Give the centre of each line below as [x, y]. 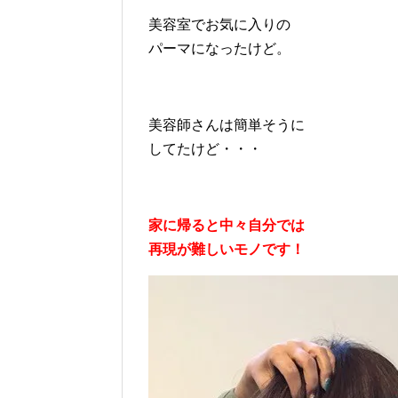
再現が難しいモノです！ [227, 250]
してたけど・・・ [205, 149]
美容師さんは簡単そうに [227, 125]
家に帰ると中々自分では [227, 226]
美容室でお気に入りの [219, 25]
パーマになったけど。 [219, 49]
